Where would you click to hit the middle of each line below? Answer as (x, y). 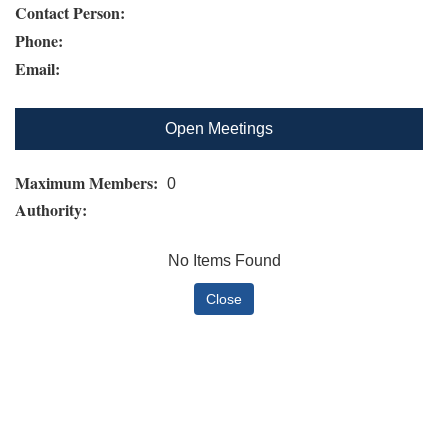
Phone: (39, 40)
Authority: (53, 209)
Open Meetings (219, 128)
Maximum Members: (89, 182)
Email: (37, 68)
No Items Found (224, 260)
